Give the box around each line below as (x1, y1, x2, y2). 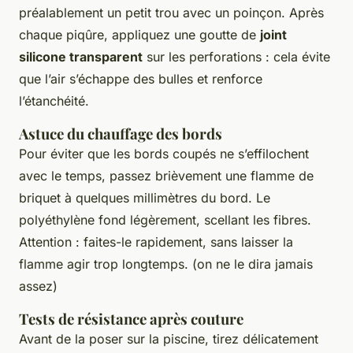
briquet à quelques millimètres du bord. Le (19, 189, 270, 206)
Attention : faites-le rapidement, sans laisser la (19, 233, 293, 250)
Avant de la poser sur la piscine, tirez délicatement (19, 330, 318, 347)
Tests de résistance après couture (19, 308, 243, 329)
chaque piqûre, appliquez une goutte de (19, 26, 260, 43)
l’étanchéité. (19, 92, 89, 109)
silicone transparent (19, 48, 143, 65)
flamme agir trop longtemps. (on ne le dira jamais (19, 255, 313, 272)
